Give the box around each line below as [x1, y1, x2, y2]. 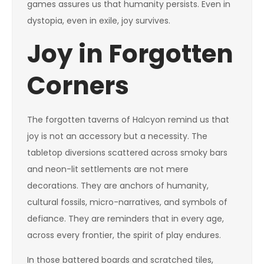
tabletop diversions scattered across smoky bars [27, 147, 227, 159]
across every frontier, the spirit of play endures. [27, 229, 221, 241]
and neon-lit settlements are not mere [27, 163, 189, 175]
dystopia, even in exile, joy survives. [27, 15, 170, 27]
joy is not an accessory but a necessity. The [27, 130, 207, 142]
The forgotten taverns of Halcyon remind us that [27, 114, 229, 126]
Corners [27, 68, 129, 103]
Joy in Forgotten [27, 37, 233, 71]
